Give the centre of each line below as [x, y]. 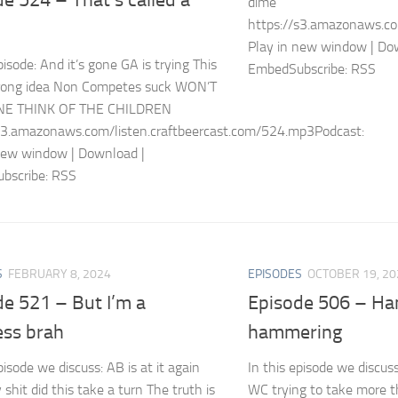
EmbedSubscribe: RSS [312, 68]
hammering [295, 333]
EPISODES [275, 274]
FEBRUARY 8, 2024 [60, 274]
